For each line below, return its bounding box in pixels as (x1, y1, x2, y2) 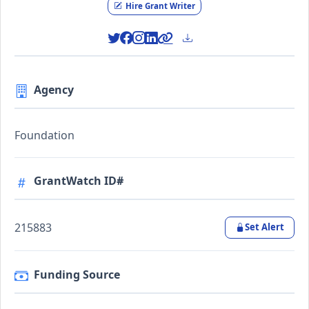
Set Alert (244, 221, 284, 234)
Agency (34, 81, 74, 97)
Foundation (14, 127, 74, 143)
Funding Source (34, 266, 120, 282)
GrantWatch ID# (34, 173, 123, 189)
